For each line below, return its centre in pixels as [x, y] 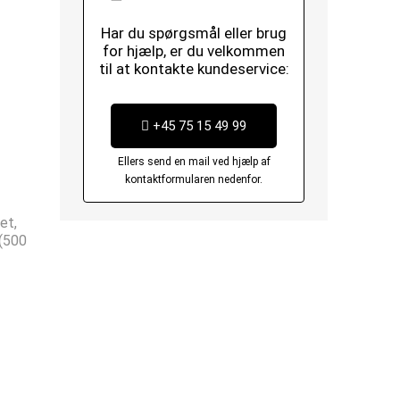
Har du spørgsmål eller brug [194, 33]
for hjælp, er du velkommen [194, 51]
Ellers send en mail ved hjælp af [194, 162]
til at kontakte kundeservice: [194, 69]
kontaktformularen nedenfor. [194, 179]
